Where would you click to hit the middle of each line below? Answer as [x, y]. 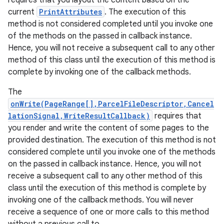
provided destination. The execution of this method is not [112, 140]
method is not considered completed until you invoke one [110, 24]
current [22, 12]
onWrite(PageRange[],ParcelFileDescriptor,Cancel [112, 104]
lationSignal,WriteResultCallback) [79, 116]
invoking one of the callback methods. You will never [101, 200]
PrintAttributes [70, 12]
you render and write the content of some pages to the [108, 128]
